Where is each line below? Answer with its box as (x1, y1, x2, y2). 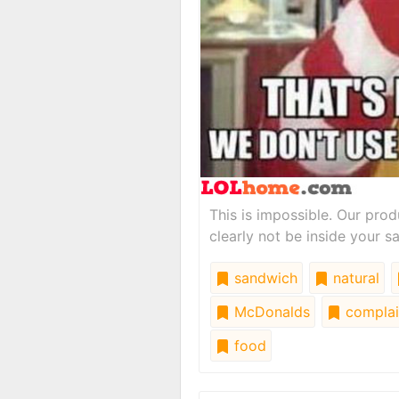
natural (329, 268, 379, 287)
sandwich (230, 268, 297, 287)
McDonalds (230, 302, 310, 321)
